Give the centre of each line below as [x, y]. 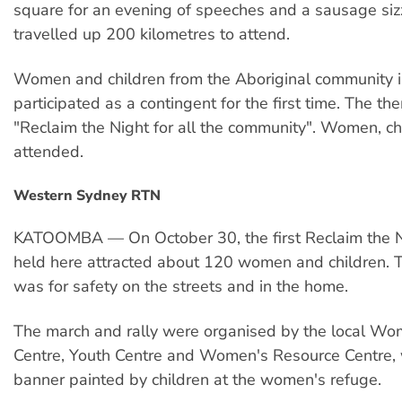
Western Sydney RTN [87, 196]
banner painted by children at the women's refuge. [197, 379]
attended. [48, 151]
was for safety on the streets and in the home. [181, 286]
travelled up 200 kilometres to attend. [152, 34]
